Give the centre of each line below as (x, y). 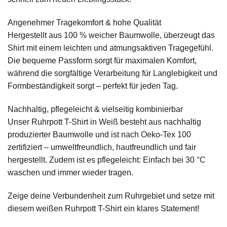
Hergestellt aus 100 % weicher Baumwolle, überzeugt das (111, 35)
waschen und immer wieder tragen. (70, 172)
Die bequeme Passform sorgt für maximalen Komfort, (102, 61)
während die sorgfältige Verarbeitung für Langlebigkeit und (112, 73)
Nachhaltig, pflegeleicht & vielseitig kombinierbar (95, 109)
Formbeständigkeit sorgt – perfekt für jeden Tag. (93, 86)
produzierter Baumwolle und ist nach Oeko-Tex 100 (99, 134)
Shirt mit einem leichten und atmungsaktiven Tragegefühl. (110, 48)
